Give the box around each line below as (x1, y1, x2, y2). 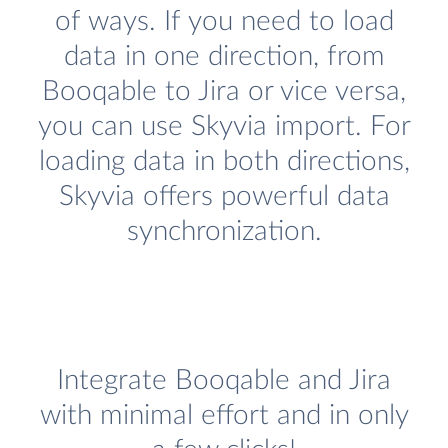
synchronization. (126, 217, 322, 247)
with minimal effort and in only (39, 401, 409, 431)
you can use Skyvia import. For (37, 112, 411, 142)
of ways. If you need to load (54, 7, 394, 37)
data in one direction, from (63, 42, 385, 72)
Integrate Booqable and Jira (57, 366, 391, 396)
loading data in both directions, (38, 147, 410, 177)
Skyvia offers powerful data (58, 182, 390, 212)
